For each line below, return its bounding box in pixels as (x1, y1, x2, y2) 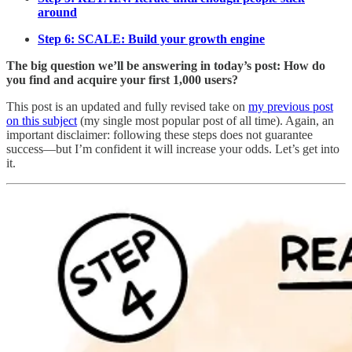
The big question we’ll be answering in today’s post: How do (6, 58, 325, 72)
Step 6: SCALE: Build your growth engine (38, 31, 265, 46)
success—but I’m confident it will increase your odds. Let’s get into (6, 141, 339, 156)
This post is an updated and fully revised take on (6, 99, 248, 113)
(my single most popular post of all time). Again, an (77, 113, 334, 127)
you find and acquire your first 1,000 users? (6, 72, 238, 86)
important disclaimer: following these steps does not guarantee (6, 127, 313, 141)
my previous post (248, 99, 333, 113)
